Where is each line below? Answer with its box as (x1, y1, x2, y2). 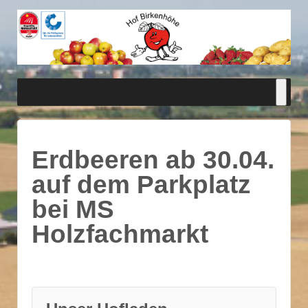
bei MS (32, 195, 114, 223)
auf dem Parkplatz (32, 170, 251, 199)
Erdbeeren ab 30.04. (32, 145, 274, 174)
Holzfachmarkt (32, 219, 208, 248)
